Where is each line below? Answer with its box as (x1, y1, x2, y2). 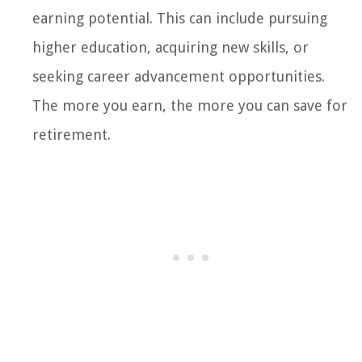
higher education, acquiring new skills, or (32, 39, 309, 57)
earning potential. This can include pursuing (32, 10, 327, 27)
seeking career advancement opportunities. (32, 68, 325, 86)
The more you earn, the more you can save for (32, 97, 347, 115)
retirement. (32, 126, 111, 144)
